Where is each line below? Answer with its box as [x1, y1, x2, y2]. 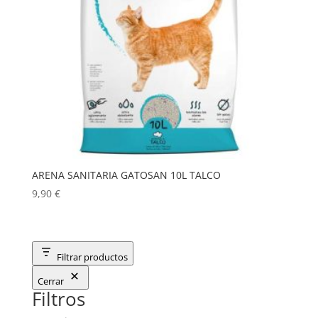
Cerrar [37, 274, 64, 287]
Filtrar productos [56, 250, 128, 263]
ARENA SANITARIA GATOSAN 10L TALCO [31, 168, 221, 182]
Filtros [31, 285, 85, 312]
